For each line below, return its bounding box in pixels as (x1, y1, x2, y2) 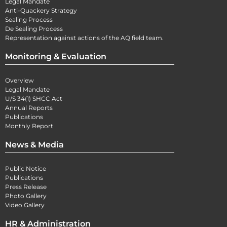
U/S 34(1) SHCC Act (5, 95, 62, 103)
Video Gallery (5, 201, 45, 209)
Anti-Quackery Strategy (5, 7, 77, 15)
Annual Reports (5, 104, 53, 112)
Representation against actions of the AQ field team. (5, 34, 164, 42)
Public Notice (5, 165, 46, 173)
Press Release (5, 183, 47, 191)
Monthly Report (5, 122, 53, 130)
